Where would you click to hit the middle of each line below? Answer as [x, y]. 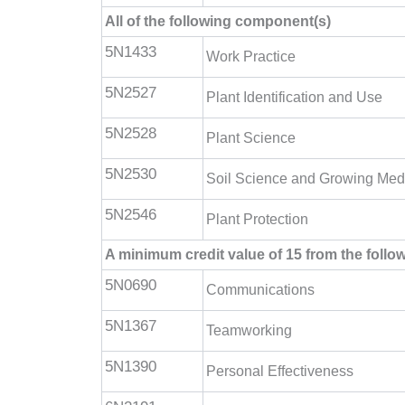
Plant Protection [257, 219]
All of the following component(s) [218, 21]
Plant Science [251, 138]
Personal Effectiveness [280, 371]
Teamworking [249, 330]
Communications [260, 290]
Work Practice [251, 57]
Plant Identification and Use [294, 97]
